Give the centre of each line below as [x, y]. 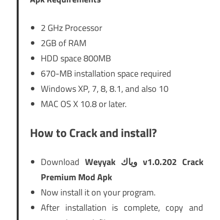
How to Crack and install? [93, 133]
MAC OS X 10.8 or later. [84, 104]
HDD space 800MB [76, 58]
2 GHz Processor [71, 28]
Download [63, 162]
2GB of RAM [64, 43]
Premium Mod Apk [76, 177]
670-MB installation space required [106, 74]
